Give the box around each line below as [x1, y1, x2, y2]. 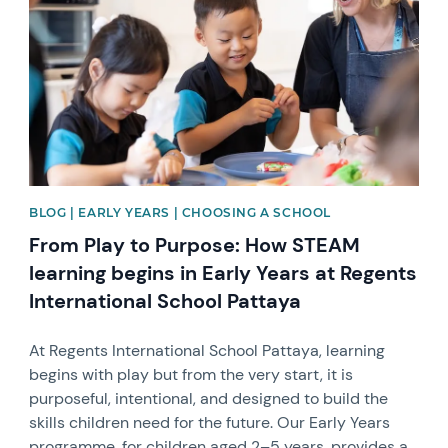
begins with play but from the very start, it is [29, 363, 354, 385]
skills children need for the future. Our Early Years [29, 411, 391, 433]
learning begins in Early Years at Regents [29, 259, 418, 286]
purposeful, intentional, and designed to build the [29, 387, 389, 409]
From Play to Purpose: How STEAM [29, 231, 361, 258]
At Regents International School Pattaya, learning [29, 339, 386, 361]
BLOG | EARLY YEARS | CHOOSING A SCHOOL [29, 204, 331, 220]
